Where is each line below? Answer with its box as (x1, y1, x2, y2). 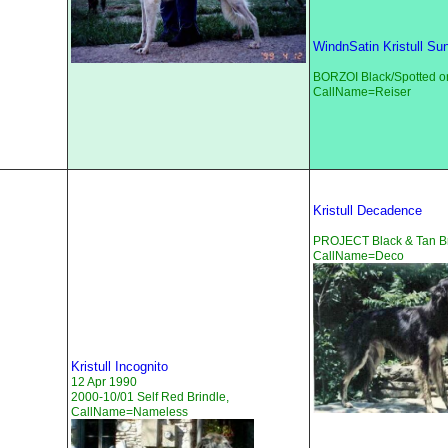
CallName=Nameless (71, 405, 188, 420)
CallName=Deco (313, 249, 404, 264)
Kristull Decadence (313, 203, 422, 219)
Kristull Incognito (71, 359, 168, 375)
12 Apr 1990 (71, 375, 137, 390)
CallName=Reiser (313, 85, 411, 100)
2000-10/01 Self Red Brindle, (71, 390, 229, 405)
